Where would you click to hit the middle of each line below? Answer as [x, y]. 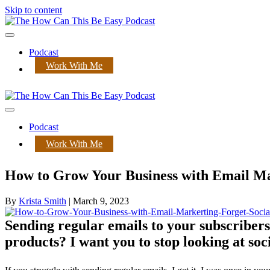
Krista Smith [42, 201]
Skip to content [33, 10]
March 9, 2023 [101, 201]
